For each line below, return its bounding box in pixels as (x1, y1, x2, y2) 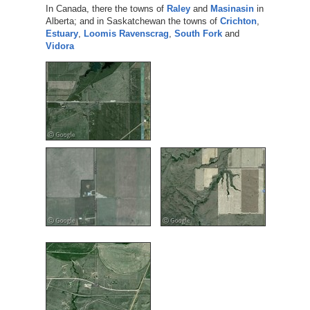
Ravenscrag (118, 28, 169, 39)
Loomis (83, 28, 116, 39)
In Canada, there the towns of (45, 3, 167, 14)
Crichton (219, 15, 257, 26)
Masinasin (210, 3, 254, 14)
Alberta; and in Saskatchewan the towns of (45, 15, 220, 26)
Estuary (45, 28, 78, 39)
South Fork (174, 28, 222, 39)
